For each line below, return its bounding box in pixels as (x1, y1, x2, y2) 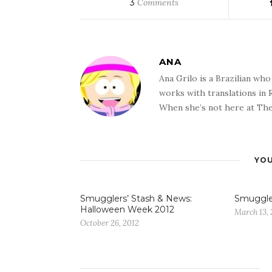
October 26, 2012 (80, 218, 139, 228)
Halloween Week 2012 (80, 204, 174, 215)
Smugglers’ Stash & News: (80, 193, 192, 204)
